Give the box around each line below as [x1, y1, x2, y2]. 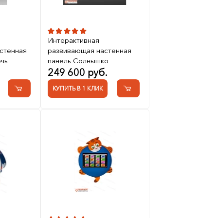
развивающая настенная [47, 46, 131, 55]
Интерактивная [47, 36, 99, 45]
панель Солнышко [47, 56, 109, 66]
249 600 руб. [47, 67, 108, 79]
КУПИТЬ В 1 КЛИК [52, 85, 103, 92]
